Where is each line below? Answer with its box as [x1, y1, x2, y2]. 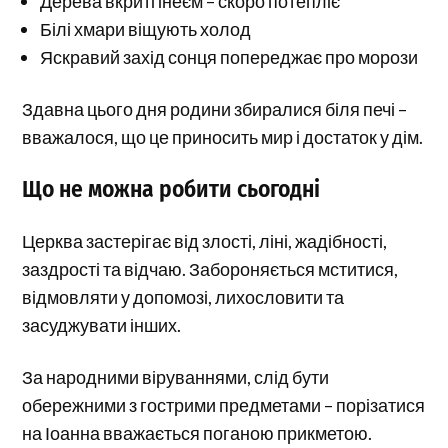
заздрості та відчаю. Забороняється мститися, [22, 257, 399, 280]
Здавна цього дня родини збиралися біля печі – [22, 97, 408, 120]
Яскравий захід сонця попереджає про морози [40, 45, 419, 68]
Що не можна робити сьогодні [22, 174, 321, 203]
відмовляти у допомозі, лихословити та [22, 285, 345, 308]
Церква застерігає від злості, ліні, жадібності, [22, 229, 388, 252]
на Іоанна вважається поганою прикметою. [22, 421, 373, 444]
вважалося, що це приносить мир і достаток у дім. [22, 125, 424, 148]
